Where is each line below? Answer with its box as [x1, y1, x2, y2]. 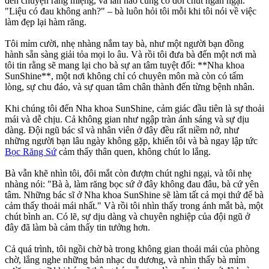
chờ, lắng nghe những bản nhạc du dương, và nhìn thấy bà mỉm [5, 255, 246, 265]
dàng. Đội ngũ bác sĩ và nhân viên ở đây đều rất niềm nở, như [5, 125, 239, 136]
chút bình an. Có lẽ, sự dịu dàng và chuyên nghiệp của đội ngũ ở [5, 211, 250, 222]
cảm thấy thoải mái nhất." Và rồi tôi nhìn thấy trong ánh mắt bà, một [5, 201, 263, 211]
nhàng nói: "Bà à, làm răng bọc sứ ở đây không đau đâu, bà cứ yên [5, 179, 259, 190]
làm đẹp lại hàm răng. [5, 17, 86, 28]
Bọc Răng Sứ [5, 147, 56, 157]
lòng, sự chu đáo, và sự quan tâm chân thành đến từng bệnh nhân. [5, 82, 255, 92]
